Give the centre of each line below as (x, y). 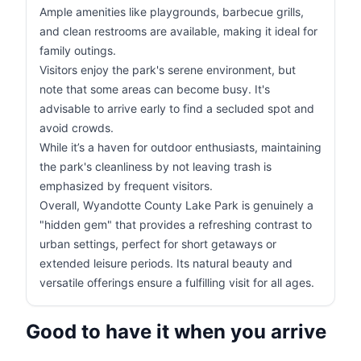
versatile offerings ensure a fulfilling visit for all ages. (177, 282)
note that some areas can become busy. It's (155, 89)
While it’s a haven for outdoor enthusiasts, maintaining (180, 147)
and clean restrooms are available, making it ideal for (178, 31)
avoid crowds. (77, 128)
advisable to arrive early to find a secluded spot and (177, 108)
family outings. (78, 50)
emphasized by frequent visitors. (126, 186)
